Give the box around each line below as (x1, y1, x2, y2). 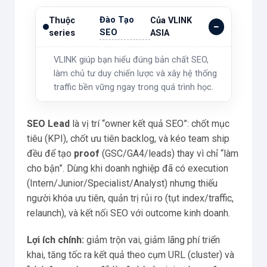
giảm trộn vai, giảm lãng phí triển (84, 234, 220, 246)
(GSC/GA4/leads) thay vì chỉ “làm (100, 147, 238, 159)
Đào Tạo (99, 14, 134, 25)
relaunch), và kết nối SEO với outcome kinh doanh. (27, 207, 230, 219)
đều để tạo (27, 147, 74, 159)
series (49, 27, 75, 38)
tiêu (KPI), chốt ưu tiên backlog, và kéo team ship (27, 132, 229, 144)
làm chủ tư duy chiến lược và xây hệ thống (54, 68, 217, 79)
